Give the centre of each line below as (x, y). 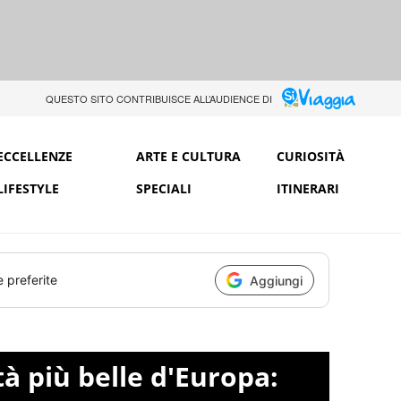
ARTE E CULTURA (189, 156)
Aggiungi (276, 280)
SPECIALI (164, 188)
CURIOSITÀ (310, 156)
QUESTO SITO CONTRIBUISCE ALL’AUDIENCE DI (158, 98)
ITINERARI (307, 188)
